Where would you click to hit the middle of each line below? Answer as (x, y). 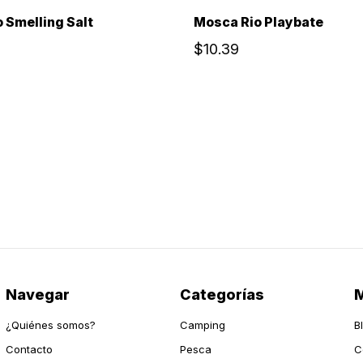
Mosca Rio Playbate (258, 21)
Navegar (37, 295)
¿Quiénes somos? (50, 325)
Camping (203, 325)
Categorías (222, 295)
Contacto (29, 349)
